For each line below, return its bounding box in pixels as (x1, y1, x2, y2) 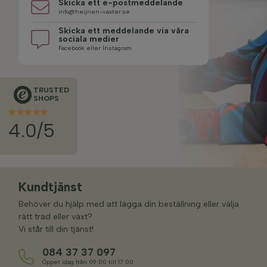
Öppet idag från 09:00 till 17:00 (42, 257, 133, 266)
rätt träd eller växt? (18, 211, 92, 222)
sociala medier (58, 33, 119, 44)
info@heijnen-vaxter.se (58, 7, 130, 15)
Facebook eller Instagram (58, 44, 132, 52)
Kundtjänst (18, 179, 82, 194)
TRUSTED (33, 85, 69, 94)
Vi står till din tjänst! (18, 223, 94, 234)
